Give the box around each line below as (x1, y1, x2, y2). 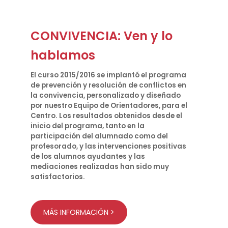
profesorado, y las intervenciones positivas (31, 141, 186, 151)
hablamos (31, 47, 95, 64)
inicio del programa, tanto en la (31, 121, 145, 131)
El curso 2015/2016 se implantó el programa (31, 70, 186, 80)
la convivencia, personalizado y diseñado (31, 91, 181, 100)
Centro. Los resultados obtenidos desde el (31, 111, 182, 121)
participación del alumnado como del (31, 131, 168, 141)
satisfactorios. (31, 172, 85, 182)
